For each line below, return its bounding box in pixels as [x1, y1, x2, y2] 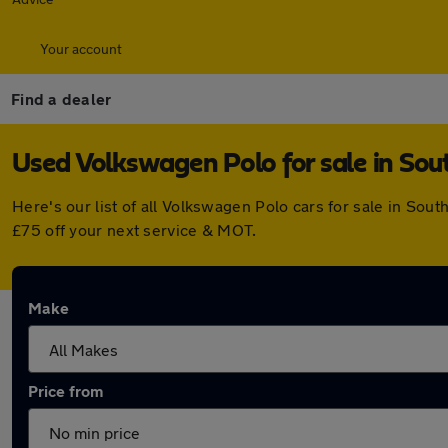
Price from [28, 381, 103, 400]
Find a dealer [11, 89, 112, 108]
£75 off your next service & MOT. [12, 220, 257, 239]
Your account [40, 40, 122, 57]
